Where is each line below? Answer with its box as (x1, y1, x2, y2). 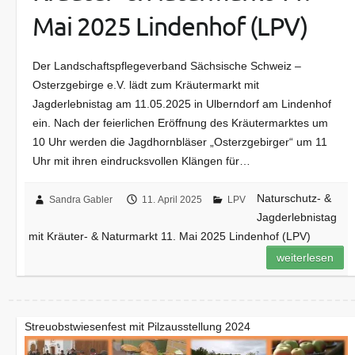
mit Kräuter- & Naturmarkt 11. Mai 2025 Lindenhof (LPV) (29, 230, 311, 243)
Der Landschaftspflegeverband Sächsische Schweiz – (32, 59, 302, 73)
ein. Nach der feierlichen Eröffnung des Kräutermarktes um (32, 116, 329, 130)
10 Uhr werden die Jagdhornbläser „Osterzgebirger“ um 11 (32, 136, 328, 149)
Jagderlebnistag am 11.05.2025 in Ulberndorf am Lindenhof (32, 97, 332, 111)
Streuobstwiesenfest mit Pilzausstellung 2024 (25, 320, 251, 334)
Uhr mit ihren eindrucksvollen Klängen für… (32, 155, 251, 168)
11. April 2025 (142, 194, 203, 206)
